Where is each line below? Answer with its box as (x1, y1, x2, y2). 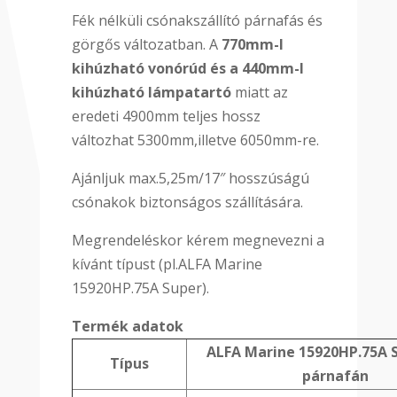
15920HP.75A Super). (71, 278, 209, 299)
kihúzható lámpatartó (71, 82, 231, 103)
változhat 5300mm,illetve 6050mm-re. (71, 130, 319, 151)
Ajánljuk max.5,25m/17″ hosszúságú (71, 168, 309, 189)
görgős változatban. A (71, 35, 222, 55)
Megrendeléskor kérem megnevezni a (71, 230, 324, 251)
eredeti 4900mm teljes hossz (71, 106, 261, 127)
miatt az (230, 82, 288, 103)
